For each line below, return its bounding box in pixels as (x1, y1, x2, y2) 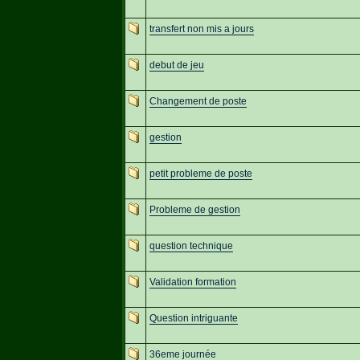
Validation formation (149, 276, 236, 288)
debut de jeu (149, 59, 204, 71)
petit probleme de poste (149, 167, 252, 179)
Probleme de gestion (149, 203, 240, 215)
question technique (149, 239, 233, 252)
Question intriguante (149, 312, 238, 324)
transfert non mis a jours (149, 22, 254, 35)
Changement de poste (149, 95, 247, 107)
